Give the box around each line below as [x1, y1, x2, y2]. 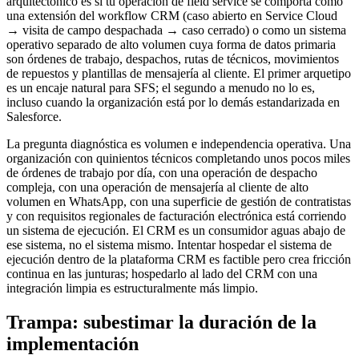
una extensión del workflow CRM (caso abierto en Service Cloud [6, 9, 337, 23]
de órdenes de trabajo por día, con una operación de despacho [6, 166, 317, 180]
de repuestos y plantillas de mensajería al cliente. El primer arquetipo [6, 67, 351, 81]
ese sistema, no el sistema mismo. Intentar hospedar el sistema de [6, 238, 332, 252]
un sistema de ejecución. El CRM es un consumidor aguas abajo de [6, 224, 345, 238]
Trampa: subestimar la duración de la [6, 312, 317, 333]
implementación [6, 333, 139, 355]
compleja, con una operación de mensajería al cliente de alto [6, 180, 309, 195]
